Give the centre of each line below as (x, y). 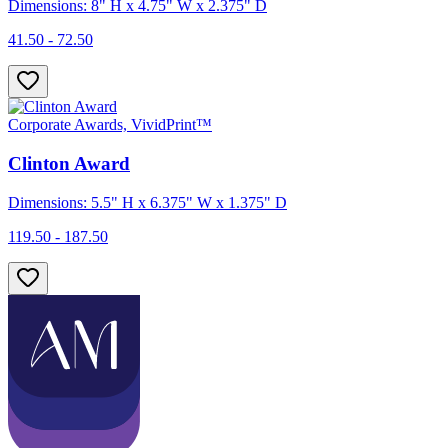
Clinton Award (69, 164)
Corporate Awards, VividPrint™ (110, 125)
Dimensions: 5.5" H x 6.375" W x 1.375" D (147, 202)
